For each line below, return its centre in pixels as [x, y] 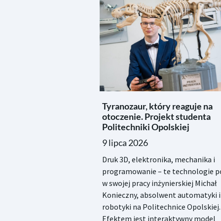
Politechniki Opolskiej [146, 127]
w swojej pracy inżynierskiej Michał [159, 183]
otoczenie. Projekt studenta [156, 117]
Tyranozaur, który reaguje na [157, 106]
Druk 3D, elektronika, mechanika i [158, 160]
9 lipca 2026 [125, 143]
